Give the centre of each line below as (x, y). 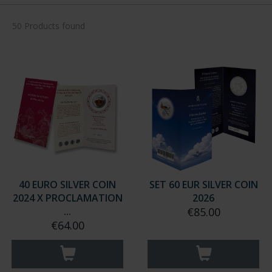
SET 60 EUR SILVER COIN (203, 196)
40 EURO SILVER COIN (67, 196)
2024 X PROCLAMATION (67, 209)
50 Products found (49, 37)
